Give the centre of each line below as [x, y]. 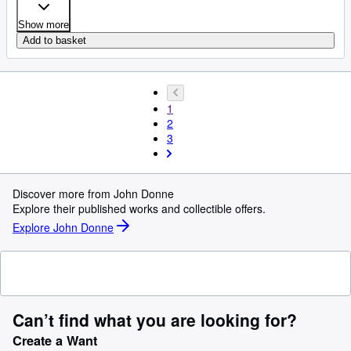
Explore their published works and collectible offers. [139, 208]
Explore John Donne [63, 227]
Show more [43, 25]
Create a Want [55, 340]
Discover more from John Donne [93, 194]
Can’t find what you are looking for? [155, 320]
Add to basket [54, 40]
